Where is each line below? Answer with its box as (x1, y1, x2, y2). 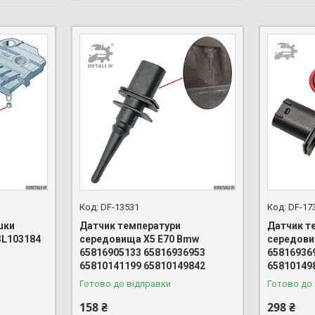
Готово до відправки (79, 278, 171, 289)
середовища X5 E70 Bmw (79, 233, 199, 245)
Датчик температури (79, 219, 181, 231)
